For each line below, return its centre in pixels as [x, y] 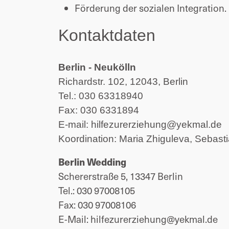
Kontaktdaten [107, 35]
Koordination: [89, 139]
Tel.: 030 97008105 [97, 190]
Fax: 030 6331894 [99, 110]
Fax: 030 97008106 [97, 204]
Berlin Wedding [92, 162]
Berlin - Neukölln [97, 67]
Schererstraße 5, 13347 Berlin [121, 176]
